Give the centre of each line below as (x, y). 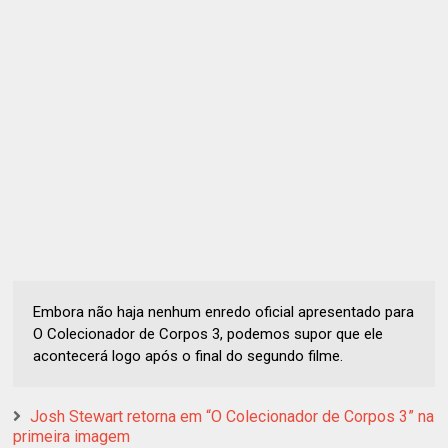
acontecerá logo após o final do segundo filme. (188, 356)
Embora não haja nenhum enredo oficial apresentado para (224, 312)
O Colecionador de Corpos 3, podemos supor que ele (208, 334)
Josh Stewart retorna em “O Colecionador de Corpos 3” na (232, 417)
